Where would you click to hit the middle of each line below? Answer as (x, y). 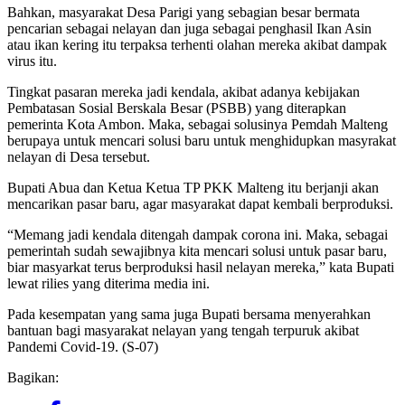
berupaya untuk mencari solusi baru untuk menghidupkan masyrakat (202, 140)
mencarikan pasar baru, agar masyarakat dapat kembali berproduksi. (200, 203)
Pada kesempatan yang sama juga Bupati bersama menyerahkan (189, 314)
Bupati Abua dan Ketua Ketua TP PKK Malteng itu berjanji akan (193, 187)
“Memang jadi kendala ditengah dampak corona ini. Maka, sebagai (198, 234)
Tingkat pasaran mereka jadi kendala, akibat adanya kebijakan (184, 91)
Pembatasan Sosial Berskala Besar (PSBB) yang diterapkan (177, 108)
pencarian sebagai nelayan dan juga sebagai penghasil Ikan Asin (189, 28)
